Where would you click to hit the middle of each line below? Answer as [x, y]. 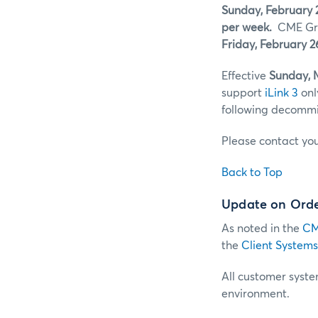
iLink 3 [281, 93]
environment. [256, 294]
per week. [250, 28]
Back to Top [252, 173]
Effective [245, 76]
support [243, 93]
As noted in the [262, 228]
